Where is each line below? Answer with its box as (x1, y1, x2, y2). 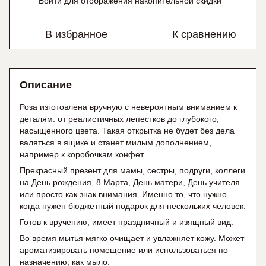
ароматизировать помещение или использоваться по (20, 245, 228, 255)
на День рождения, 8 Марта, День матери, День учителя (20, 178, 240, 188)
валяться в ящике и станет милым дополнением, (20, 138, 211, 148)
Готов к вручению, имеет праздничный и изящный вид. (20, 217, 233, 227)
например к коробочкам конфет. (20, 150, 145, 160)
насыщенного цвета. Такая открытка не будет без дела (20, 126, 235, 136)
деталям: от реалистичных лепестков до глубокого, (20, 114, 219, 124)
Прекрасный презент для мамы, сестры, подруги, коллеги (20, 166, 245, 176)
